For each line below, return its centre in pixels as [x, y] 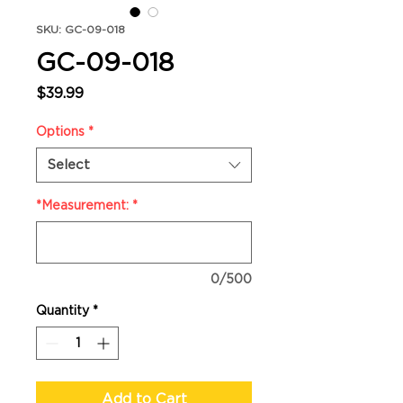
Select [69, 165]
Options [60, 131]
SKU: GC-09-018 [81, 29]
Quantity [63, 310]
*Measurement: [82, 205]
